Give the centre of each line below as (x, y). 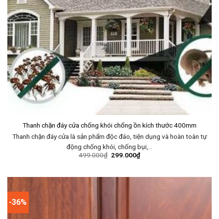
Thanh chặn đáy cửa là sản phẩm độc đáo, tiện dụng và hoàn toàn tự (109, 136)
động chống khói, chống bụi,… (109, 146)
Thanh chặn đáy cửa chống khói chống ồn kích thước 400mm (109, 125)
